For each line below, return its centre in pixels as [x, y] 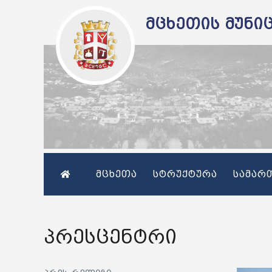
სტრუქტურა [185, 174]
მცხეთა [117, 174]
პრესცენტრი [110, 237]
